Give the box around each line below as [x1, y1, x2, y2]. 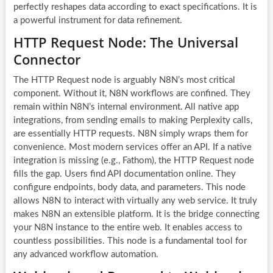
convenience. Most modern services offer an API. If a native [13, 142, 252, 152]
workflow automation [69, 249, 156, 259]
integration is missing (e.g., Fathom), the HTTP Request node [13, 155, 254, 165]
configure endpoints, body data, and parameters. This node [13, 182, 246, 192]
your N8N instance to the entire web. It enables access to [13, 222, 243, 232]
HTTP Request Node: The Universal [13, 32, 238, 51]
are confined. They [173, 88, 250, 98]
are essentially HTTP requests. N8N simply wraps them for [13, 129, 248, 138]
